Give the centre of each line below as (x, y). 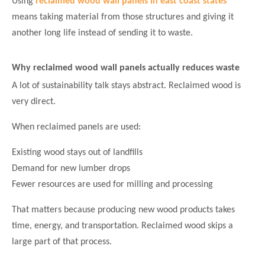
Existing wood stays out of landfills (77, 152)
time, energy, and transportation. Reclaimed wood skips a (122, 226)
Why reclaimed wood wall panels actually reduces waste (126, 68)
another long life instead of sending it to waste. (102, 33)
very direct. (34, 101)
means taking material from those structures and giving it (123, 17)
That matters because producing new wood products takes (123, 210)
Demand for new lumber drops (71, 168)
